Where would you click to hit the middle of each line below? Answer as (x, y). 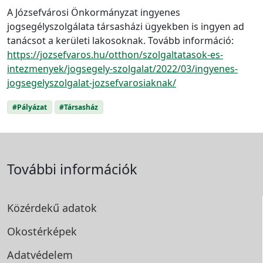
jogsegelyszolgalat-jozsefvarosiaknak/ (92, 82)
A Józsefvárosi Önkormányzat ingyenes (94, 12)
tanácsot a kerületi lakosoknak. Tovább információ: (120, 40)
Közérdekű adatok (52, 208)
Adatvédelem (40, 254)
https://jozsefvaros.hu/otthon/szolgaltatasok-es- (115, 54)
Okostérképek (42, 231)
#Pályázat (29, 107)
